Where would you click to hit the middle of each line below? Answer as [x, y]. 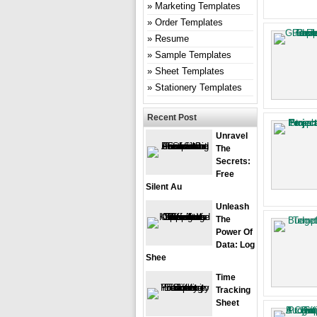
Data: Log [235, 245]
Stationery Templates [198, 87]
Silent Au [164, 187]
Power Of [234, 232]
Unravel [232, 136]
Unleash [232, 207]
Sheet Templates [190, 71]
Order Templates [189, 22]
